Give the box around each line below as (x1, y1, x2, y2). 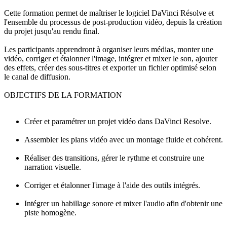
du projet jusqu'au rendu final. (4, 26, 99, 35)
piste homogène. (24, 208, 77, 217)
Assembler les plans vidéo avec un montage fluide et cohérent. (24, 135, 223, 144)
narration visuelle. (24, 162, 81, 171)
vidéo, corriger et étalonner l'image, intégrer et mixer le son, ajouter (4, 54, 217, 63)
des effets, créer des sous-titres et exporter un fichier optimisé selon (4, 63, 216, 72)
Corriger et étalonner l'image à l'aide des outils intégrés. (24, 180, 200, 190)
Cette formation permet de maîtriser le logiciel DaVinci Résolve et (4, 8, 214, 17)
